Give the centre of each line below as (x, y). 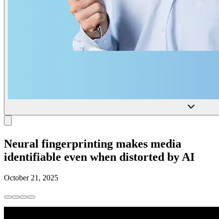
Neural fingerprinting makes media (93, 143)
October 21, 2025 (31, 177)
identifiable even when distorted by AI (99, 157)
